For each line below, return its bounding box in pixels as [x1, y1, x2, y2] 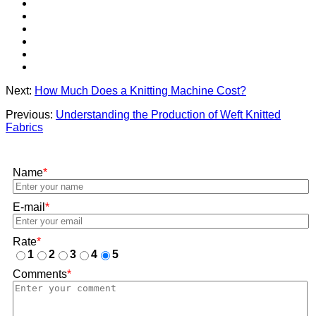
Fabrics [6, 121, 43, 133]
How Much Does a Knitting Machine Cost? [35, 84, 246, 97]
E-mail [13, 200, 45, 213]
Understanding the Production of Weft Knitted [56, 108, 281, 121]
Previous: [6, 108, 56, 121]
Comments [13, 267, 67, 280]
